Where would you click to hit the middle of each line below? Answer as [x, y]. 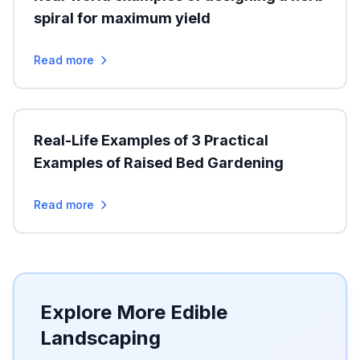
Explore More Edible [134, 312]
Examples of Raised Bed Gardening [159, 163]
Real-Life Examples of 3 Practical [151, 140]
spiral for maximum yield [122, 18]
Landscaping [100, 338]
